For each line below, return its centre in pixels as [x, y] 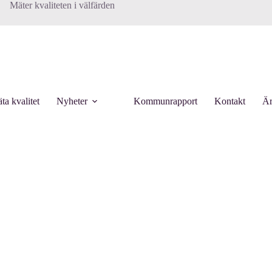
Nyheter [72, 101]
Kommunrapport [165, 101]
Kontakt [230, 101]
